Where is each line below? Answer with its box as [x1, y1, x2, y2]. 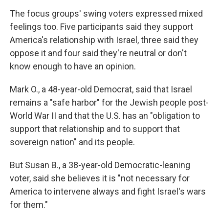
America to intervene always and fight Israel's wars [10, 186, 206, 197]
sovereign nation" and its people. [10, 137, 135, 147]
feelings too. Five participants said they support [10, 22, 193, 32]
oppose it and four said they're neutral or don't [10, 48, 187, 58]
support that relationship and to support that [10, 124, 180, 134]
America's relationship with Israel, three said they [10, 35, 198, 45]
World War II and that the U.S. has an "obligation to [10, 110, 200, 121]
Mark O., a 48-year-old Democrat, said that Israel [10, 84, 192, 94]
